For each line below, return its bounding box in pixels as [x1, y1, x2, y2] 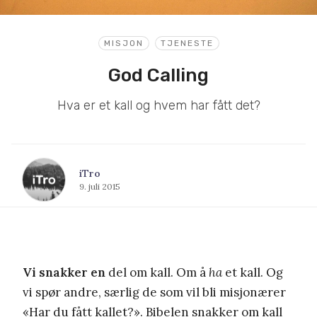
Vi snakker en [23, 264, 105, 280]
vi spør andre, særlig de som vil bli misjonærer [23, 284, 286, 300]
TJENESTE [160, 38, 214, 48]
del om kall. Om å [105, 264, 209, 280]
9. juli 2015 [79, 180, 120, 192]
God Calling [108, 64, 209, 86]
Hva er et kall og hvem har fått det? [57, 97, 260, 113]
